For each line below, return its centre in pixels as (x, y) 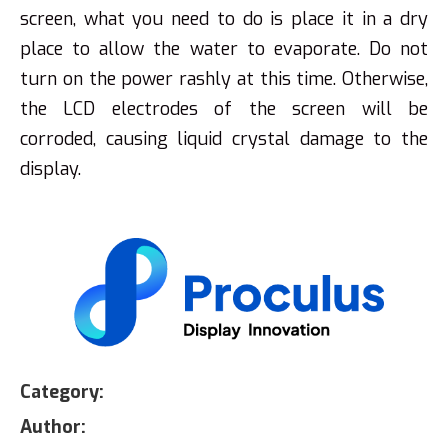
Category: (62, 392)
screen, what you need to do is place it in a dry (224, 19)
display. (50, 169)
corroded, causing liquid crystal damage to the (224, 139)
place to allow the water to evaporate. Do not (224, 49)
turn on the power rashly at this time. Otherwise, (224, 79)
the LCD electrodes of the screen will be (224, 109)
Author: (53, 427)
